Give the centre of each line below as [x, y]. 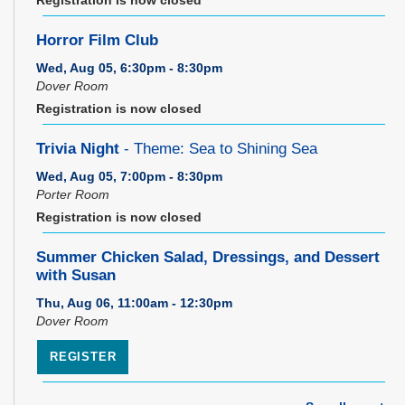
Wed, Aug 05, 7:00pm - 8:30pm [129, 176]
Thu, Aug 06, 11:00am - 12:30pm [134, 302]
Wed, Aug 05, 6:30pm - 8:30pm [129, 67]
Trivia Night [78, 148]
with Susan [76, 275]
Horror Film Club [97, 40]
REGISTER [83, 356]
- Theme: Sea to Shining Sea [218, 148]
